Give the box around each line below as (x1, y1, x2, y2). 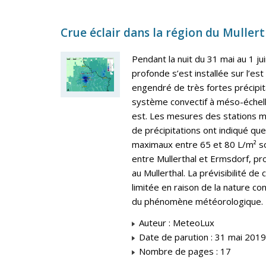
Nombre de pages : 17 (137, 245, 231, 258)
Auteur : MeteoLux (137, 217, 214, 229)
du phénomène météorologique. (132, 195, 263, 208)
